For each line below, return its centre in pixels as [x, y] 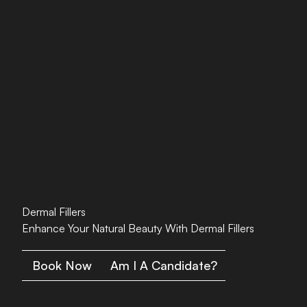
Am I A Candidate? [164, 265]
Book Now [62, 265]
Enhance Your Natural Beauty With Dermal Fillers [138, 228]
